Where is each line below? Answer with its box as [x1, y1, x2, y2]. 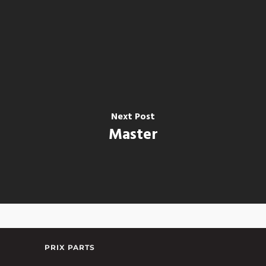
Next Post [111, 109, 155, 125]
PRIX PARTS [45, 243, 95, 252]
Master [108, 122, 158, 147]
